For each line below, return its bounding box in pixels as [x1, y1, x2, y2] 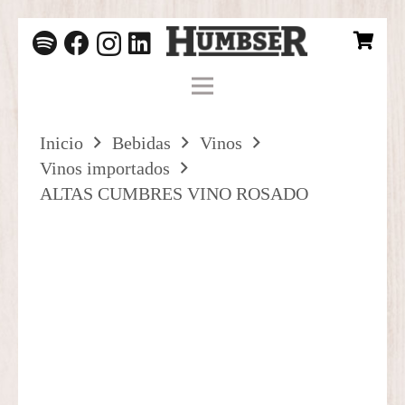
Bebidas [112, 133, 171, 153]
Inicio [40, 133, 83, 153]
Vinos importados [40, 158, 170, 178]
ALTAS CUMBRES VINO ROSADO [40, 184, 308, 203]
